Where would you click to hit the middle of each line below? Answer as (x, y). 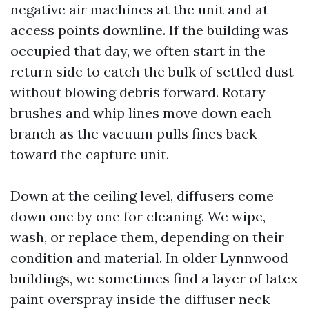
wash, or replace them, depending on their (147, 237)
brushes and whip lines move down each (141, 112)
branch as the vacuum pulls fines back (133, 133)
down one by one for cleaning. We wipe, (138, 216)
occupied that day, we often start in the (138, 50)
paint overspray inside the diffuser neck (140, 299)
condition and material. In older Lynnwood (149, 257)
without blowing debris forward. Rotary (138, 92)
